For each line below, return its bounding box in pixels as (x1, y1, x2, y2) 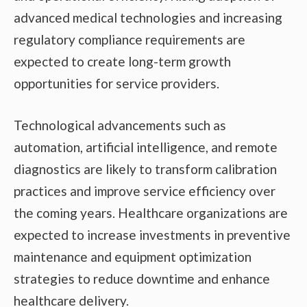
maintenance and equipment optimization (14, 248, 251, 265)
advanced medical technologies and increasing (14, 10, 282, 26)
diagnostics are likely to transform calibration (14, 160, 277, 177)
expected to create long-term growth (14, 53, 231, 70)
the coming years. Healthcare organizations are (14, 204, 288, 221)
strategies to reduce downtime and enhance (14, 270, 270, 286)
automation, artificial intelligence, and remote (14, 138, 278, 155)
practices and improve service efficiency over (14, 182, 275, 199)
